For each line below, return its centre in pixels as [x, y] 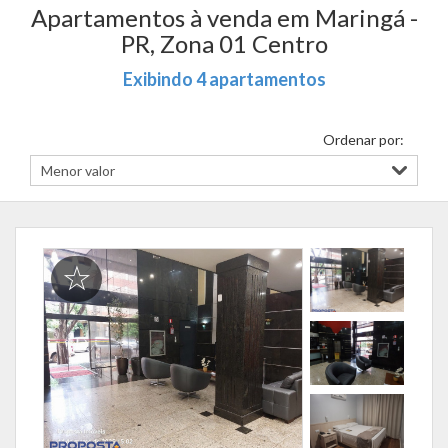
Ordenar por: [363, 139]
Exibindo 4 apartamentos [224, 79]
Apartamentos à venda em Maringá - [224, 17]
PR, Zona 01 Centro [224, 43]
